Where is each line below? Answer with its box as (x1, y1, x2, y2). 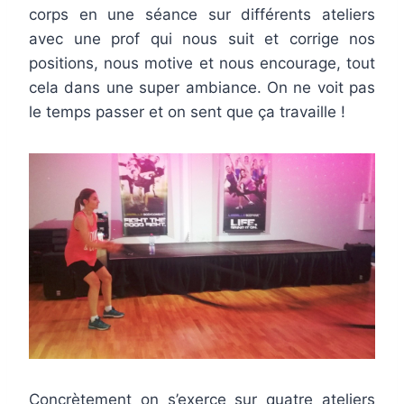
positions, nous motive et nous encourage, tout (29, 54, 375, 73)
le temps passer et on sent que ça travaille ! (29, 103, 345, 122)
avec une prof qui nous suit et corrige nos (29, 30, 375, 49)
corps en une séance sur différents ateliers (29, 5, 375, 24)
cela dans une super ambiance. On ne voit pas (29, 78, 375, 97)
